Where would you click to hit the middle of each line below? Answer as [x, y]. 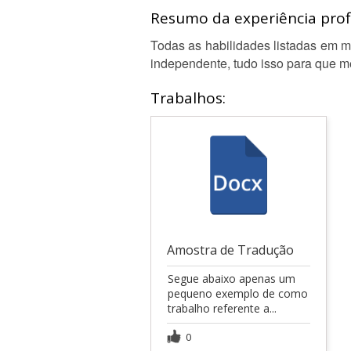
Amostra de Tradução [230, 250]
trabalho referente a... [222, 308]
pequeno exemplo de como [238, 293]
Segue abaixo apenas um [232, 278]
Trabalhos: [188, 98]
